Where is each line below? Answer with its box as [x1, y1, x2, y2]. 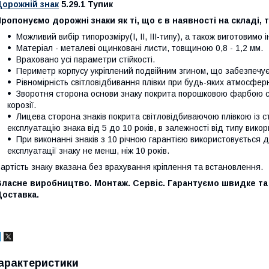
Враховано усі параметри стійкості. [16, 54, 155, 64]
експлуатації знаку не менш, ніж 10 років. [7, 145, 169, 156]
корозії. [7, 100, 36, 110]
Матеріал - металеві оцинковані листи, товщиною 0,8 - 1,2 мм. [16, 43, 263, 53]
